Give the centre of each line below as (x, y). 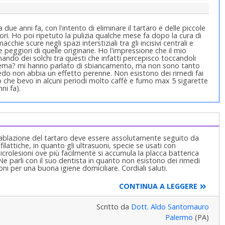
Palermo (179, 217)
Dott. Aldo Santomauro (170, 207)
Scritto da (114, 207)
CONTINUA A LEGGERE (158, 186)
